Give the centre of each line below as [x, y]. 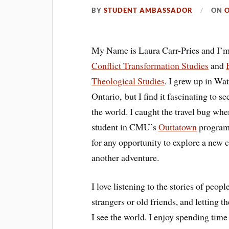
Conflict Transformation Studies [150, 65]
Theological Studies [128, 81]
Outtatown [178, 127]
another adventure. [125, 157]
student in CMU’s [125, 127]
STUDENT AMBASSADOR [148, 10]
